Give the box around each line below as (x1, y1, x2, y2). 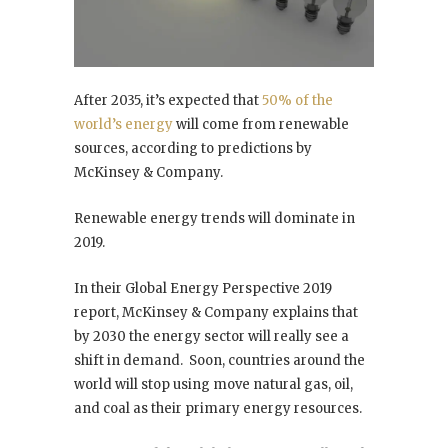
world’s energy (74, 115, 173, 133)
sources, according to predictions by (74, 139, 312, 157)
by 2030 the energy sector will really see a (74, 327, 349, 345)
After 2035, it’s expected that (74, 91, 262, 109)
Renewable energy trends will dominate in (74, 209, 355, 227)
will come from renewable (173, 115, 349, 133)
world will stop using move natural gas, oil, (74, 375, 353, 393)
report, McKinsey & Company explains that (74, 303, 358, 321)
